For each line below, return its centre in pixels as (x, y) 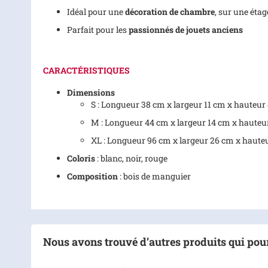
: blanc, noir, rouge (131, 158)
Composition (92, 176)
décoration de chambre (170, 12)
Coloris (81, 158)
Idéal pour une (96, 12)
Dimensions (91, 92)
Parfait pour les (98, 30)
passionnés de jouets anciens (186, 30)
